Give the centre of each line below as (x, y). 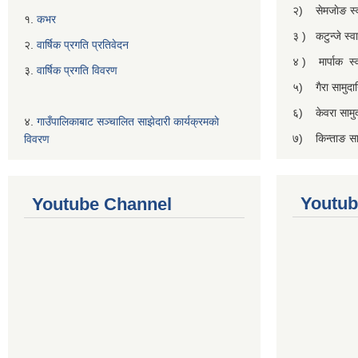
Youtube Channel (102, 204)
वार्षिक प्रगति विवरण (77, 70)
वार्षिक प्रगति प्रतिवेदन (83, 45)
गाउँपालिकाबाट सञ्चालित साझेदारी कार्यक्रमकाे (128, 121)
